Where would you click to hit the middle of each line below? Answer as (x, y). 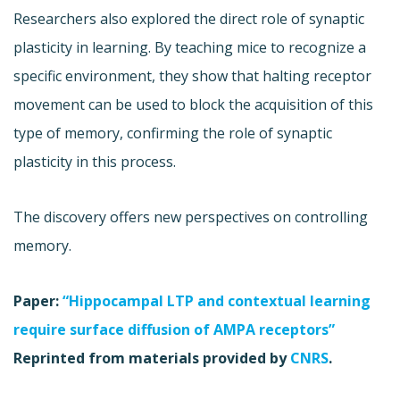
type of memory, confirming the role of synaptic (173, 133)
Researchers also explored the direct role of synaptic (189, 18)
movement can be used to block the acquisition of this (193, 104)
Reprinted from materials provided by (152, 358)
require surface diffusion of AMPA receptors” (174, 329)
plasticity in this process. (95, 161)
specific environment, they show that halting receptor (192, 75)
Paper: (38, 300)
